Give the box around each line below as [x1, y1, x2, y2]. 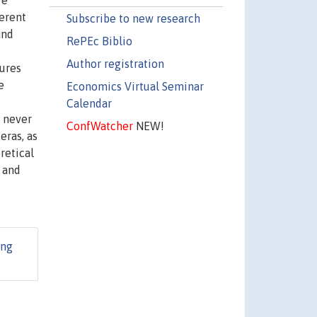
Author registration [66, 57, 164, 70]
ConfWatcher [66, 119, 133, 132]
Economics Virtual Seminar [66, 79, 204, 93]
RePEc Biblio [66, 34, 132, 47]
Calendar [66, 96, 112, 110]
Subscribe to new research [66, 11, 200, 25]
